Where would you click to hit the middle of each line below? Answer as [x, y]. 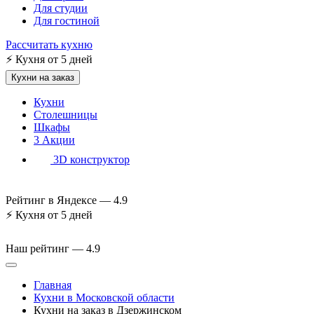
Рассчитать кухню [49, 45]
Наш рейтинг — [45, 248]
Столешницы [66, 115]
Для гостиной [67, 21]
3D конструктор [91, 159]
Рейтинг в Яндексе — [58, 200]
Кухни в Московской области [104, 298]
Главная [53, 285]
